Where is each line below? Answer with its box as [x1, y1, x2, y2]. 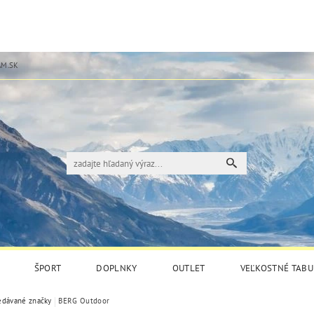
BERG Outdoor [58, 296, 110, 306]
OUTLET [172, 262, 205, 275]
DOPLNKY [96, 262, 137, 275]
